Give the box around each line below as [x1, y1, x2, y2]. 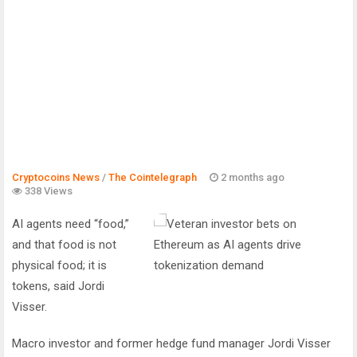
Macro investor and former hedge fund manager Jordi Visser [12, 335, 331, 351]
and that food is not [12, 237, 116, 252]
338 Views [22, 184, 73, 197]
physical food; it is [12, 257, 107, 273]
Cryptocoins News [12, 171, 100, 183]
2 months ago [218, 171, 284, 183]
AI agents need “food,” [12, 216, 129, 231]
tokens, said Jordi [12, 278, 104, 293]
